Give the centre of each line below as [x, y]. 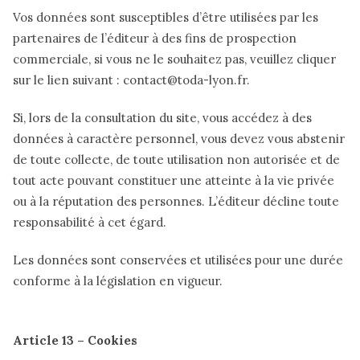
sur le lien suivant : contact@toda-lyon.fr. [131, 80]
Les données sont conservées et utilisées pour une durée [178, 260]
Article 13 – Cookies [75, 340]
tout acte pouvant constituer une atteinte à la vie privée [174, 181]
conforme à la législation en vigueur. [118, 281]
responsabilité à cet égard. [90, 223]
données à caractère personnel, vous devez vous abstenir [179, 139]
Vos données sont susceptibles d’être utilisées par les [166, 17]
